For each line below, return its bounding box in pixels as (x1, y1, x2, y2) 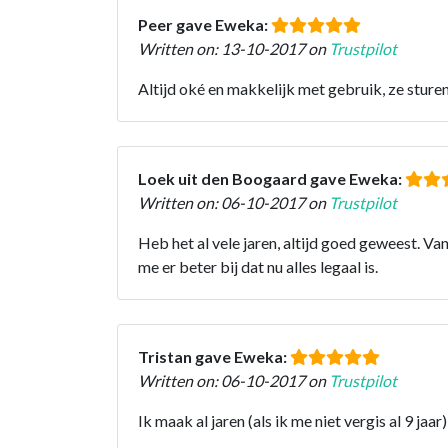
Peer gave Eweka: (138, 14, 271, 34)
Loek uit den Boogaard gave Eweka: (138, 168, 405, 188)
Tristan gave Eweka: (138, 346, 290, 366)
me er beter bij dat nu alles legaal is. (138, 256, 378, 276)
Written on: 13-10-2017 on (138, 38, 329, 58)
